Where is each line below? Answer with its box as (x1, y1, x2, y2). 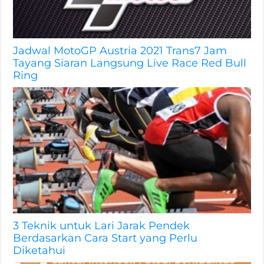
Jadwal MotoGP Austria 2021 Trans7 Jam (13, 44, 227, 57)
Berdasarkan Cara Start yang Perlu (13, 232, 198, 245)
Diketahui (13, 244, 66, 257)
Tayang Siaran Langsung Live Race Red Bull (13, 56, 247, 69)
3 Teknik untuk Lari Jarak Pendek (13, 219, 190, 232)
